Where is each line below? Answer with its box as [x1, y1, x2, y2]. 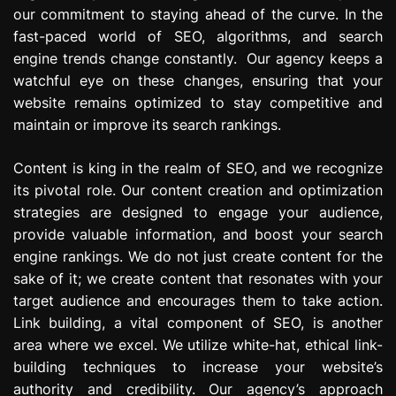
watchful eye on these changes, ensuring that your [13, 71, 383, 89]
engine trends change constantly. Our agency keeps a [13, 49, 383, 67]
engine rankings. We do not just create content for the [13, 247, 383, 265]
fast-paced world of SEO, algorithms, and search [13, 27, 383, 45]
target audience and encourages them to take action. [13, 291, 383, 309]
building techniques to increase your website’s [13, 357, 383, 376]
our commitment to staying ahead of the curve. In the [13, 4, 383, 23]
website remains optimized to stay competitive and [13, 93, 383, 111]
